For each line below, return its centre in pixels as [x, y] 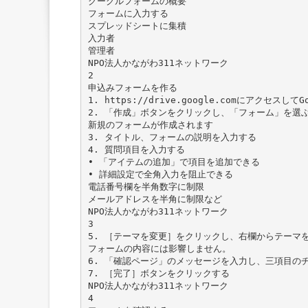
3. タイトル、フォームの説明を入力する [172, 137]
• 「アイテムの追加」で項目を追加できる [174, 162]
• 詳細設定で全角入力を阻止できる [160, 174]
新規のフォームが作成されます [150, 124]
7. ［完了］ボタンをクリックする [158, 273]
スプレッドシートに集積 [137, 25]
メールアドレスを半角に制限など [155, 199]
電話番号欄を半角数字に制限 [146, 186]
